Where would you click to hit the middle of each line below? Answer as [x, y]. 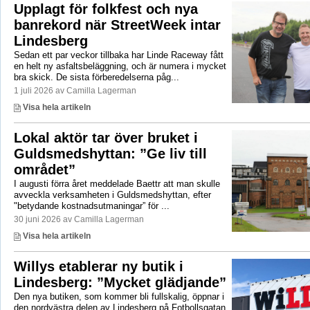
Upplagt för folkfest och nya [106, 9]
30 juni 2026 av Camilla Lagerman [79, 220]
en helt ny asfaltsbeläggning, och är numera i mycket [120, 66]
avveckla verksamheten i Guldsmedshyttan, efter [112, 195]
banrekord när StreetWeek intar [117, 25]
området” [44, 170]
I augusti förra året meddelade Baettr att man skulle [117, 184]
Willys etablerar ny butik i [98, 267]
